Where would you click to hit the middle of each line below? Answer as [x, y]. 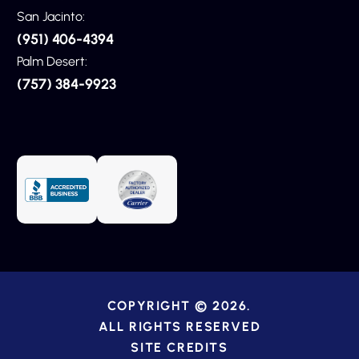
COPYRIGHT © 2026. [179, 306]
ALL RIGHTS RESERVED [179, 327]
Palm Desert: [52, 62]
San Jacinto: [51, 17]
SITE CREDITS [179, 348]
